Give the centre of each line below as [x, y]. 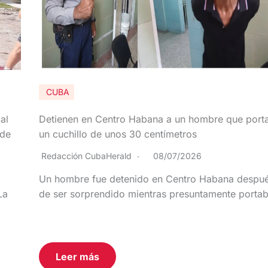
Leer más [77, 257]
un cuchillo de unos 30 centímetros [118, 134]
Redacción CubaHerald [86, 156]
